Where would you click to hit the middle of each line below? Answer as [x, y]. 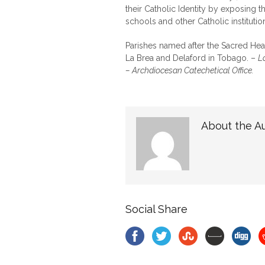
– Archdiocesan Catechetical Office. [190, 70]
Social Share [156, 209]
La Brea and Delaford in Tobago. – [192, 58]
